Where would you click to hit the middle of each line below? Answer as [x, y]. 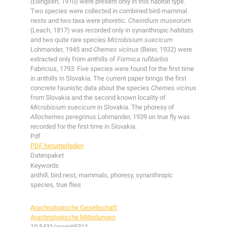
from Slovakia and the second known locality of [98, 98]
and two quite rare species [69, 40]
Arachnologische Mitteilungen [73, 217]
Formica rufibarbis [143, 59]
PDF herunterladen [57, 146]
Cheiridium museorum [160, 21]
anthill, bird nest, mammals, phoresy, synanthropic [102, 175]
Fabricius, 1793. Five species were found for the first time [112, 69]
